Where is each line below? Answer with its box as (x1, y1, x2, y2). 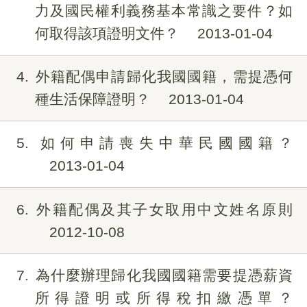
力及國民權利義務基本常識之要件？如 (34, 2, 293, 19)
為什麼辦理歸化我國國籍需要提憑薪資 (34, 267, 293, 284)
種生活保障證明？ (34, 91, 154, 108)
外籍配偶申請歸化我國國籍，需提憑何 (34, 69, 293, 85)
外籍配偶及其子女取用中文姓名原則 (34, 201, 293, 217)
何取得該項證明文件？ (34, 25, 183, 41)
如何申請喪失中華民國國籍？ (34, 135, 293, 151)
